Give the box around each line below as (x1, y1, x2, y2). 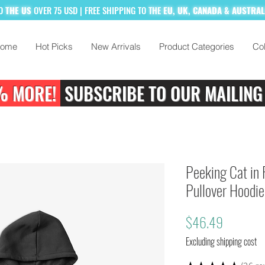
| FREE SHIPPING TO (80, 4, 146, 17)
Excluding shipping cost (186, 234, 257, 248)
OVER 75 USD (34, 4, 80, 17)
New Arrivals (91, 41, 141, 52)
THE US (5, 4, 31, 17)
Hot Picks (35, 41, 73, 52)
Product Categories (159, 41, 234, 52)
